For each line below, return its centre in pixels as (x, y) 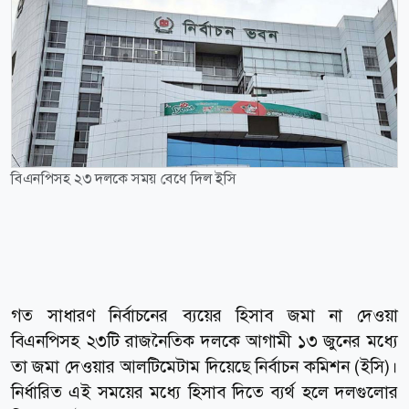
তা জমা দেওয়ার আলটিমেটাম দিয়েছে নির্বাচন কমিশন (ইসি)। (204, 366)
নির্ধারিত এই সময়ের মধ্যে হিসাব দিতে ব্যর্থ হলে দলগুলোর (204, 392)
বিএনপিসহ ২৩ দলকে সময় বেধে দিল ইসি (124, 178)
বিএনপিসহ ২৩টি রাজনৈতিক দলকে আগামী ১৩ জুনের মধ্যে (204, 341)
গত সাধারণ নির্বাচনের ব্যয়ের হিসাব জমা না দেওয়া (204, 315)
